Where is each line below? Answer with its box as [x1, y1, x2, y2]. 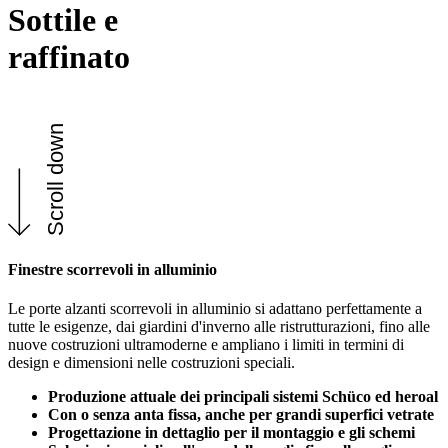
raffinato [8, 39, 130, 76]
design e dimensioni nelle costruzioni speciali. [8, 354, 295, 372]
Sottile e [8, 2, 118, 39]
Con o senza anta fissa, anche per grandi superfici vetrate [48, 406, 434, 424]
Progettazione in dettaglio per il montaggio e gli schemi [48, 424, 415, 442]
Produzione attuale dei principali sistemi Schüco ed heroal [48, 388, 438, 406]
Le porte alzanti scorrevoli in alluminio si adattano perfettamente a [8, 300, 422, 318]
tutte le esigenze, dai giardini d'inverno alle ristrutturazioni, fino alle [8, 318, 430, 336]
